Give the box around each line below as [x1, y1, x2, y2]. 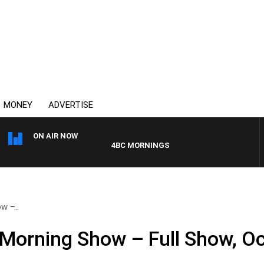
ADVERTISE [48, 100, 93, 110]
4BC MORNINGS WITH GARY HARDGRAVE [91, 141, 243, 150]
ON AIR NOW [33, 131, 78, 140]
